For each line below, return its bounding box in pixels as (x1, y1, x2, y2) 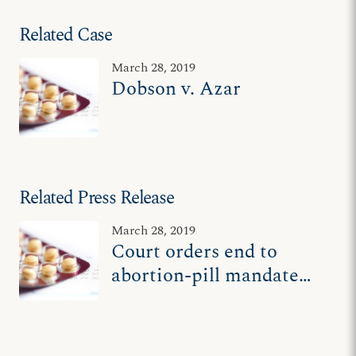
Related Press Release (19, 184, 174, 213)
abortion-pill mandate (111, 261, 299, 291)
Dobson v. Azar (111, 74, 241, 104)
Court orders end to (111, 237, 277, 267)
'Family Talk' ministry (111, 308, 300, 339)
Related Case (19, 21, 113, 50)
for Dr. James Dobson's (111, 284, 305, 315)
